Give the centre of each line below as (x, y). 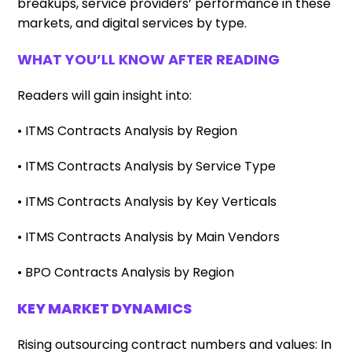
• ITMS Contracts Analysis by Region (128, 131)
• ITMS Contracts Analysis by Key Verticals (147, 202)
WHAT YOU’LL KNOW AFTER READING (149, 59)
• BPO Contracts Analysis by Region (126, 272)
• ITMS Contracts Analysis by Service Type (147, 166)
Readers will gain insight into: (105, 95)
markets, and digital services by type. (132, 23)
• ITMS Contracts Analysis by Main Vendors (149, 237)
